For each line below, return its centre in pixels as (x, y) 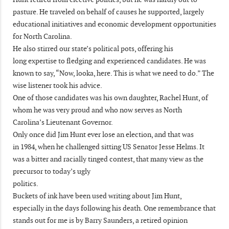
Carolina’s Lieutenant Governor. (63, 122)
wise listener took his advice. (58, 85)
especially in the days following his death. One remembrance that (114, 208)
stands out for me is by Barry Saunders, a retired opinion (100, 220)
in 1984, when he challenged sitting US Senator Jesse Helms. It (109, 146)
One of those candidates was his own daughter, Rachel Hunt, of (110, 97)
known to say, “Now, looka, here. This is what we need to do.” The (113, 73)
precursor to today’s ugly (52, 171)
